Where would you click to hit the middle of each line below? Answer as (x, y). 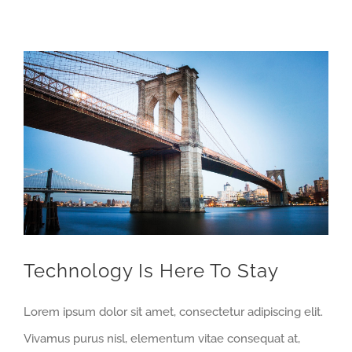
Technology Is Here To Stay (151, 271)
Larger (40, 91)
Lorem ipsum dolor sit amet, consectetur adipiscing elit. (173, 312)
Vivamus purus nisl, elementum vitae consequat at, (162, 339)
